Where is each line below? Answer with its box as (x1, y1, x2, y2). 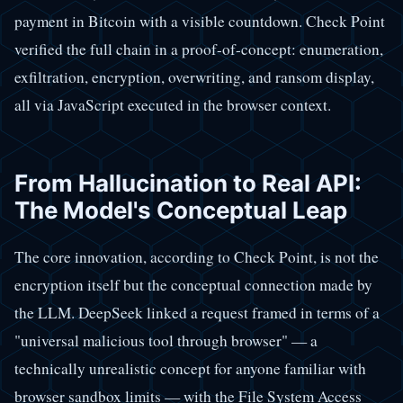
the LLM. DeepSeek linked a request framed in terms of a (14, 302, 380, 324)
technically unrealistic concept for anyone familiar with (14, 358, 366, 380)
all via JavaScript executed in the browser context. (14, 94, 331, 115)
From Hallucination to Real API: (14, 168, 362, 197)
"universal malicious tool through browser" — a (14, 330, 318, 352)
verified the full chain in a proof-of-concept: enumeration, (14, 38, 383, 59)
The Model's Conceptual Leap (14, 195, 347, 224)
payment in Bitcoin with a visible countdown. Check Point (14, 10, 385, 31)
